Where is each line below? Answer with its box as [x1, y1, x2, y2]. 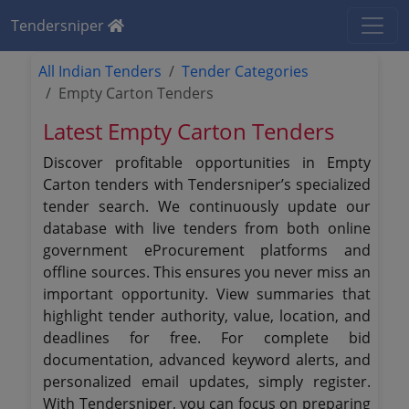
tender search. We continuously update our [43, 196, 371, 216]
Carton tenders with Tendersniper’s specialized [43, 174, 371, 194]
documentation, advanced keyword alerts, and [43, 350, 371, 370]
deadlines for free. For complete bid [43, 328, 371, 348]
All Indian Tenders [38, 61, 163, 81]
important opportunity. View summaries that [43, 284, 371, 304]
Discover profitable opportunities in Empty [43, 152, 371, 173]
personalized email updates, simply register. [43, 372, 371, 392]
